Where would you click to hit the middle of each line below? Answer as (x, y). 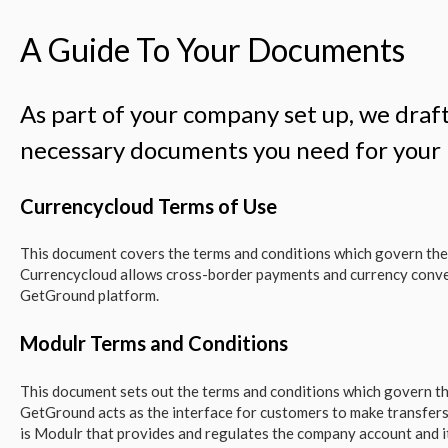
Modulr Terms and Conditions (153, 343)
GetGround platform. (89, 295)
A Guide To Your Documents (212, 49)
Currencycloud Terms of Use (148, 205)
